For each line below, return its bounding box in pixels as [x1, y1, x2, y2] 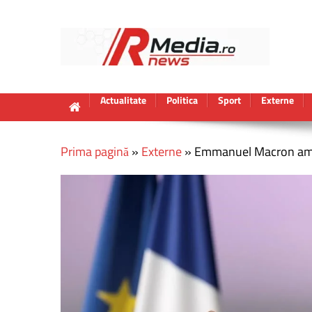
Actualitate [100, 93, 146, 107]
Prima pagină [61, 142, 129, 161]
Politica [166, 93, 198, 107]
